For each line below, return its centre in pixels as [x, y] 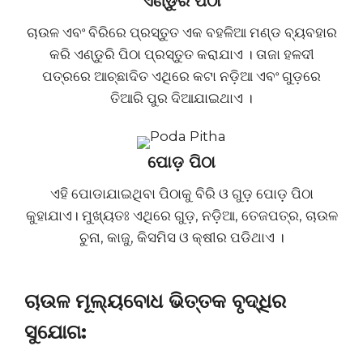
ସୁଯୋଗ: [56, 331]
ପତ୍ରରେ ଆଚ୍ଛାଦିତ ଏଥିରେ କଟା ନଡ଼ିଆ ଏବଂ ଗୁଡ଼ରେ [181, 77]
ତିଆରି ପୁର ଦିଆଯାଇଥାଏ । [181, 98]
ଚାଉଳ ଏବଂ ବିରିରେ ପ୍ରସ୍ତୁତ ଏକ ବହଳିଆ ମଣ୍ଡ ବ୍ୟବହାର [181, 33]
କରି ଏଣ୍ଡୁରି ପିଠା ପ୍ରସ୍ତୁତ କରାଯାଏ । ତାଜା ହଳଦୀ [181, 55]
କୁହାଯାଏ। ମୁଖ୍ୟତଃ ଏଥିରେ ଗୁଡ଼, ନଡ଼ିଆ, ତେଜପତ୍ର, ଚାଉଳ [181, 216]
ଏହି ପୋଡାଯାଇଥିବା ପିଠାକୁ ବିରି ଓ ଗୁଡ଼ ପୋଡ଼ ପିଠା [181, 194]
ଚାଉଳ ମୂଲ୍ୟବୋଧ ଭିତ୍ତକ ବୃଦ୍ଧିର [155, 301]
